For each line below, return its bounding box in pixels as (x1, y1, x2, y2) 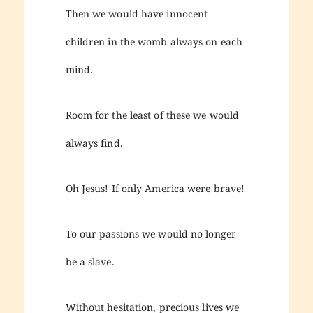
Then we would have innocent (65, 6, 208, 20)
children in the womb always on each (65, 34, 243, 48)
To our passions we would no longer (65, 226, 236, 240)
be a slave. (65, 254, 115, 268)
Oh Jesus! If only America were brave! (65, 181, 245, 195)
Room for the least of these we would (65, 108, 240, 122)
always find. (65, 136, 123, 150)
